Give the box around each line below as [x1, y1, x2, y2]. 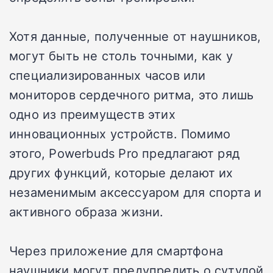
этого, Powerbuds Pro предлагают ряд [9, 144, 239, 162]
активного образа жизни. [9, 203, 164, 221]
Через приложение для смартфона [9, 242, 224, 260]
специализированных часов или [9, 66, 206, 84]
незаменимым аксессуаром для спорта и [9, 183, 262, 201]
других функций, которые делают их [9, 164, 233, 182]
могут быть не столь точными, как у [9, 47, 233, 65]
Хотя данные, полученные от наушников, [9, 27, 261, 45]
